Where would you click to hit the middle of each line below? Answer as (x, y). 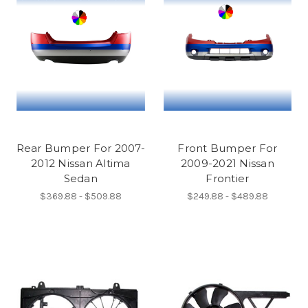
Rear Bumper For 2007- (80, 148)
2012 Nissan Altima (81, 163)
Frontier (228, 178)
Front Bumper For (228, 148)
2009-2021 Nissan (227, 163)
